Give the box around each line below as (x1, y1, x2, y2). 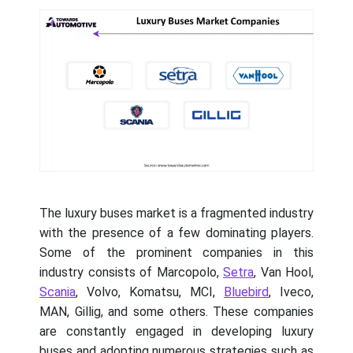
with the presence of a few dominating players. (39, 225, 314, 241)
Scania (39, 284, 76, 300)
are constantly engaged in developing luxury (39, 324, 314, 340)
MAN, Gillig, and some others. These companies (39, 304, 314, 320)
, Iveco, (269, 284, 314, 300)
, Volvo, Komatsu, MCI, (76, 284, 224, 300)
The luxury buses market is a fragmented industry (39, 206, 314, 221)
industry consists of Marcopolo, (39, 265, 223, 281)
